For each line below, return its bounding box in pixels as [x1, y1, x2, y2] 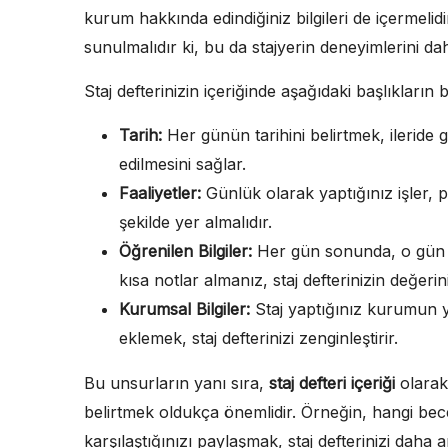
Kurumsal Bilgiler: [119, 298, 250, 319]
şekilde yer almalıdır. [119, 211, 272, 232]
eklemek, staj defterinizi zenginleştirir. [119, 327, 398, 348]
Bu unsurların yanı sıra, [84, 372, 269, 393]
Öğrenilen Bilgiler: [119, 240, 252, 261]
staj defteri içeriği [269, 372, 395, 393]
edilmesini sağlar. [119, 153, 246, 174]
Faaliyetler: [119, 182, 201, 203]
